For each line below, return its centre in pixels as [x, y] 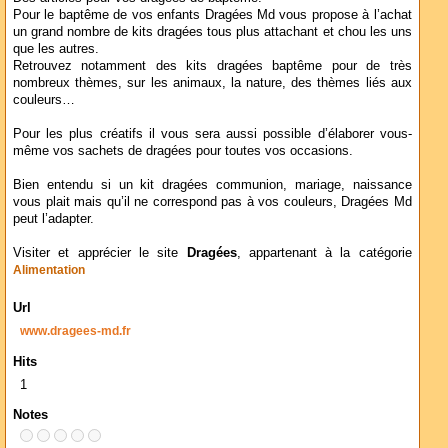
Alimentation [49, 270]
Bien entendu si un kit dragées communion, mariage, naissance [212, 184]
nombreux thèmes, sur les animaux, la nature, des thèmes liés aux [212, 82]
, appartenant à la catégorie [324, 252]
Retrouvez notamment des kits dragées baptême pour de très [212, 65]
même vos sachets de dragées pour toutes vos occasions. [183, 150]
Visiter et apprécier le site [100, 252]
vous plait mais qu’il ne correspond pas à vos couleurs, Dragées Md [212, 201]
